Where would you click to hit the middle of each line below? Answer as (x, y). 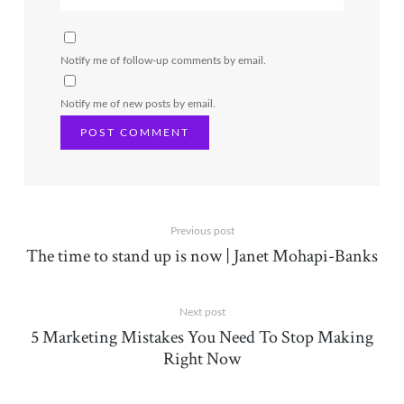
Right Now (202, 358)
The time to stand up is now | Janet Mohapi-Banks (202, 256)
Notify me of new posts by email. (138, 103)
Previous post (202, 230)
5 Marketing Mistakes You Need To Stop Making (202, 337)
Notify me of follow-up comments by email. (163, 60)
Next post (202, 312)
